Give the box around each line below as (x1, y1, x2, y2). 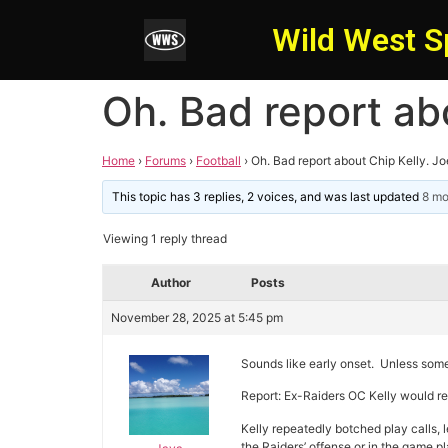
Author (151, 275, 191, 290)
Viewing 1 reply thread (103, 231, 227, 246)
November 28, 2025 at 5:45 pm (111, 310, 283, 325)
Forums (145, 153, 186, 168)
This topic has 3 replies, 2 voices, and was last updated (112, 189, 423, 204)
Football (196, 153, 241, 168)
